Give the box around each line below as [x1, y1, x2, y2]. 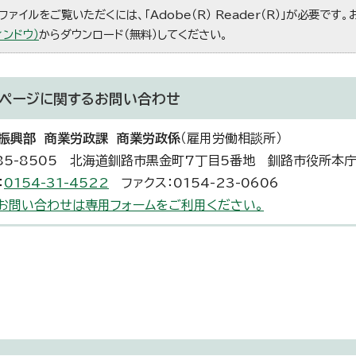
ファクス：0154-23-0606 [109, 176, 279, 190]
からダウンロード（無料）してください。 [39, 29, 228, 41]
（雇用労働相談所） [180, 132, 282, 145]
